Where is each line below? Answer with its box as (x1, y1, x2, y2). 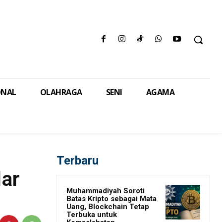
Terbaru (56, 154, 99, 168)
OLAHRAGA (40, 87, 82, 98)
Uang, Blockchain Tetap (66, 202, 149, 212)
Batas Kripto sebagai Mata (66, 194, 157, 204)
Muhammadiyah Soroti (66, 186, 145, 196)
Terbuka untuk (66, 210, 117, 220)
